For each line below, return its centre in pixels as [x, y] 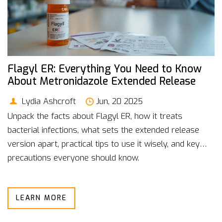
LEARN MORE [41, 198]
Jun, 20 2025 [120, 101]
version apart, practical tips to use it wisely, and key [104, 144]
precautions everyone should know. [73, 158]
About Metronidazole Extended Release [102, 81]
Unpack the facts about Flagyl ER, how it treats [95, 116]
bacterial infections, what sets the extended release [103, 130]
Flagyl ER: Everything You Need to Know [105, 69]
